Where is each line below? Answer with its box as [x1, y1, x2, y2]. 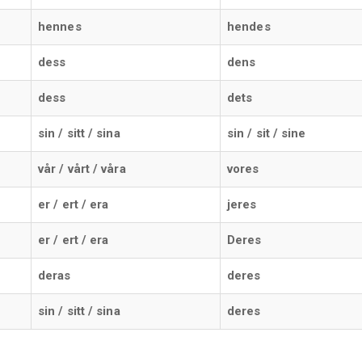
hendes [227, 19, 271, 34]
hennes [38, 19, 82, 34]
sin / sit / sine [227, 125, 306, 141]
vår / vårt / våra [38, 161, 126, 176]
